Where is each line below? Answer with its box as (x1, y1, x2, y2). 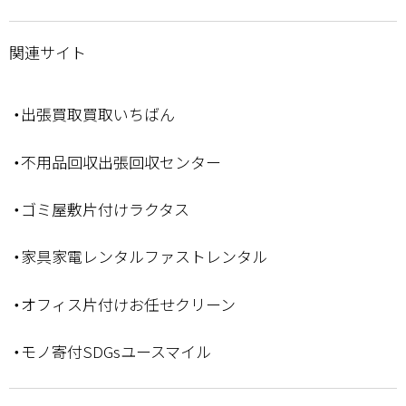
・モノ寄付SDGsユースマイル (12, 340, 211, 363)
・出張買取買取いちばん (12, 102, 175, 126)
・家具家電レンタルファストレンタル (12, 245, 267, 268)
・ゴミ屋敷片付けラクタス (12, 198, 189, 221)
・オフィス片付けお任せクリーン (12, 292, 236, 315)
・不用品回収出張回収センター (12, 150, 221, 173)
